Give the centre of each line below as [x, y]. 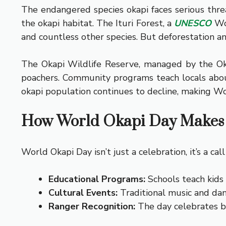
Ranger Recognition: [92, 206]
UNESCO [193, 23]
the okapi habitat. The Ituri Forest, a [98, 23]
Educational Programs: [97, 179]
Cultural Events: [83, 192]
